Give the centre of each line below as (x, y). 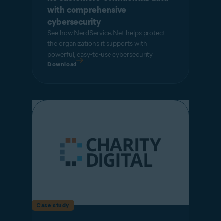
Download (62, 64)
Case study (53, 205)
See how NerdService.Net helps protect (106, 33)
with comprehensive (87, 10)
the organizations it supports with (97, 44)
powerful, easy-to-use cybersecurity (100, 55)
